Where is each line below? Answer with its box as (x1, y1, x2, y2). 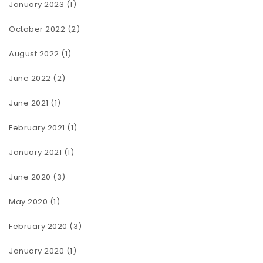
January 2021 (9, 147, 62, 159)
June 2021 (9, 97, 49, 109)
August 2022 (9, 48, 59, 60)
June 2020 (9, 171, 51, 183)
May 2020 (9, 196, 48, 208)
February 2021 (9, 122, 65, 134)
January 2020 (9, 245, 64, 257)
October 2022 (9, 23, 65, 35)
